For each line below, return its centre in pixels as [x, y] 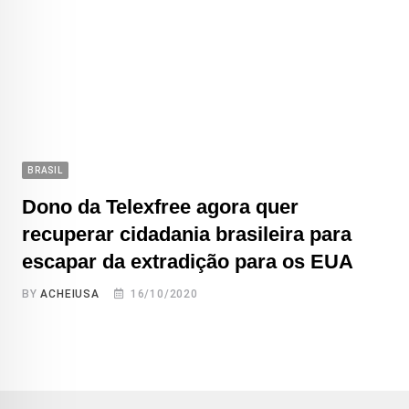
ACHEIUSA [70, 294]
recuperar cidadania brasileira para [187, 234]
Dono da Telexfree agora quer [160, 206]
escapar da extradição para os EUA [188, 261]
